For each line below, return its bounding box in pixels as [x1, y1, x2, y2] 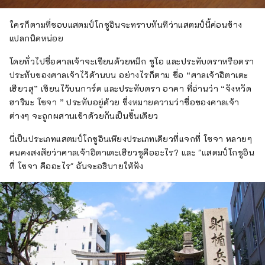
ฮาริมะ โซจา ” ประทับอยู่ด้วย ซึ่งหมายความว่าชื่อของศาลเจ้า [9, 96, 240, 108]
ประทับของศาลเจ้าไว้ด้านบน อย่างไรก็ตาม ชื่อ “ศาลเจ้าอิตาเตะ [9, 69, 248, 81]
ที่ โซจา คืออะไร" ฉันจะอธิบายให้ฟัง [9, 160, 144, 172]
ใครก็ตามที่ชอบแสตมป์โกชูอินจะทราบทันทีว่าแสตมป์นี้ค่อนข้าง [9, 19, 243, 31]
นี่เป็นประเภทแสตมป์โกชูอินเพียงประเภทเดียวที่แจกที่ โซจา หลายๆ [9, 133, 253, 145]
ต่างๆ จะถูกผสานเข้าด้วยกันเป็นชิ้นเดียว [9, 110, 159, 122]
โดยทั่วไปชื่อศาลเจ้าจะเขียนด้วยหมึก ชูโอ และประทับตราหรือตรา [9, 56, 254, 67]
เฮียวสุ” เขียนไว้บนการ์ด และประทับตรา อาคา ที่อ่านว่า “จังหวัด [9, 83, 252, 95]
